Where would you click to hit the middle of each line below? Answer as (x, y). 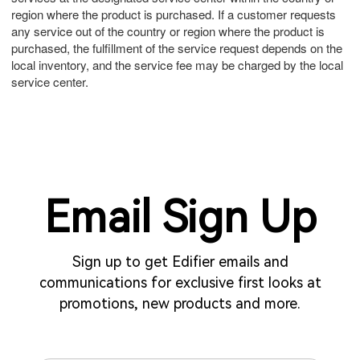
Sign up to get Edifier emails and (180, 262)
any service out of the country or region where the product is (168, 31)
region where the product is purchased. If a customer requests (174, 14)
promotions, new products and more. (180, 304)
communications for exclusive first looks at (180, 283)
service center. (50, 82)
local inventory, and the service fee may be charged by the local (178, 65)
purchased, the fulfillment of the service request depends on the (177, 48)
